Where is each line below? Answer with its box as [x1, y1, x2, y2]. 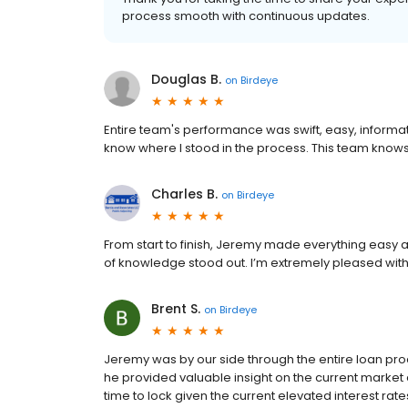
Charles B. [151, 185, 218, 204]
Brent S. [151, 300, 200, 319]
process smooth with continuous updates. [122, 7, 370, 25]
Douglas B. [151, 70, 221, 89]
